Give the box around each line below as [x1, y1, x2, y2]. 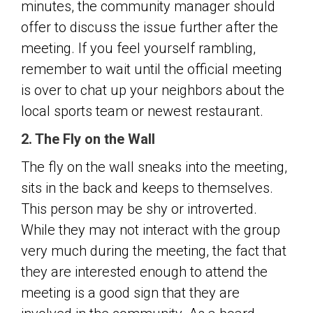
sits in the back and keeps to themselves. [21, 180, 273, 196]
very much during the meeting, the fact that [21, 242, 286, 259]
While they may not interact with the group [21, 221, 280, 238]
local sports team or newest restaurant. [21, 103, 267, 119]
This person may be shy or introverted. [21, 201, 257, 217]
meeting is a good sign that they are [21, 284, 240, 301]
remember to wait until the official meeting [21, 61, 282, 78]
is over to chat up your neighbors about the [21, 82, 284, 99]
